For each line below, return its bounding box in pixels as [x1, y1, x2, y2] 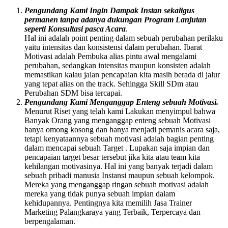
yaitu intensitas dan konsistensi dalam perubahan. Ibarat [24, 42, 202, 51]
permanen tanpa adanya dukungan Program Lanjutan [24, 15, 207, 24]
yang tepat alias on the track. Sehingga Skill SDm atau [24, 79, 198, 88]
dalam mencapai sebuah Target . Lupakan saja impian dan [24, 143, 210, 152]
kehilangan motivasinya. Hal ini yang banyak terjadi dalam [24, 161, 213, 170]
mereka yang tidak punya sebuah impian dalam [24, 189, 175, 198]
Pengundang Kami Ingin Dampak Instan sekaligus [24, 6, 194, 15]
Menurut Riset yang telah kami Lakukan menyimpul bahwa [24, 106, 215, 116]
